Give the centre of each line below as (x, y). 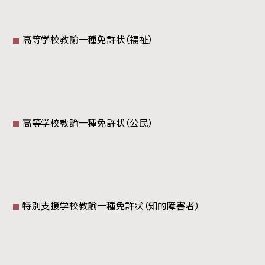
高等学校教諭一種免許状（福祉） (88, 39)
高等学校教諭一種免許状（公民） (88, 122)
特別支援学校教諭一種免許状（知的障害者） (111, 206)
